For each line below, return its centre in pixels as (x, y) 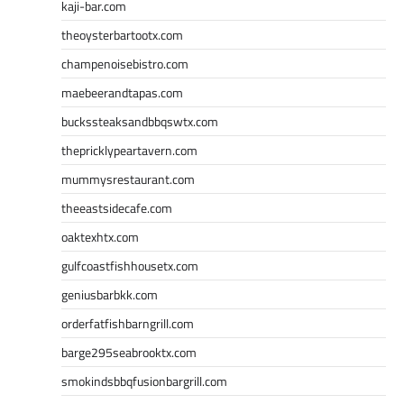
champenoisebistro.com (125, 63)
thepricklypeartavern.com (129, 150)
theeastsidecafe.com (117, 207)
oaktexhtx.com (100, 236)
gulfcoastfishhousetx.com (130, 265)
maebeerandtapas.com (122, 92)
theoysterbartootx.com (122, 34)
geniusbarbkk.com (110, 294)
